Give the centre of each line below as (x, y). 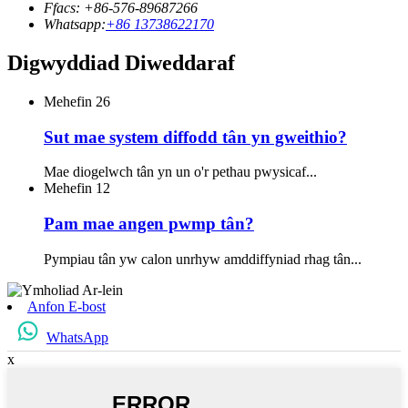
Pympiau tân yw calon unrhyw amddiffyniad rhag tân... (203, 259)
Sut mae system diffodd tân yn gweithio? (195, 137)
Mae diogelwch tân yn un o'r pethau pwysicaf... (180, 172)
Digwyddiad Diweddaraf (121, 62)
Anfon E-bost (66, 306)
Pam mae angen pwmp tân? (149, 223)
